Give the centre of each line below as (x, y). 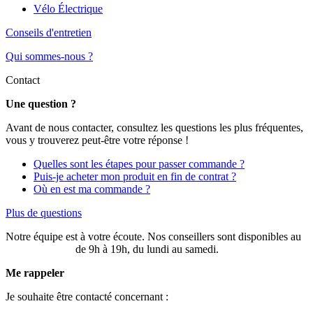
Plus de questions (44, 213)
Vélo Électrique (68, 9)
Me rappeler (35, 273)
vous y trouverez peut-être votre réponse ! (97, 140)
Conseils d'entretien (49, 33)
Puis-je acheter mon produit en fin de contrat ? (135, 177)
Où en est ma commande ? (92, 189)
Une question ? (41, 104)
